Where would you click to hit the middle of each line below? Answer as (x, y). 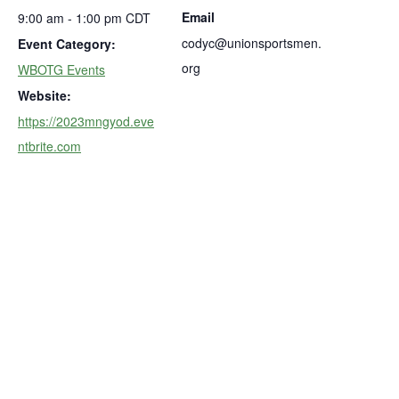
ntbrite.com (49, 146)
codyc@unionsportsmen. (251, 43)
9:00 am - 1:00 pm (72, 18)
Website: (45, 95)
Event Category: (67, 44)
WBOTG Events (61, 69)
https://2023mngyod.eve (86, 121)
